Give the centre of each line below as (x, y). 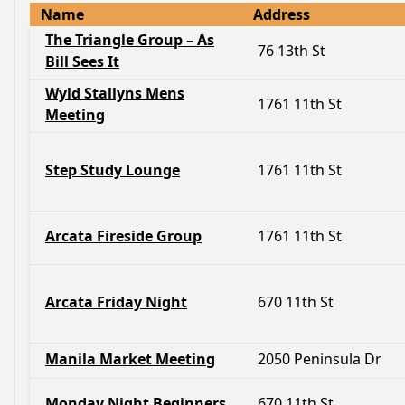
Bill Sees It (82, 61)
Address (282, 14)
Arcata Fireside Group (123, 236)
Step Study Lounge (113, 170)
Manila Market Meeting (130, 359)
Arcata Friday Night (116, 302)
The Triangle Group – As (130, 40)
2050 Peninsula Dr (320, 359)
